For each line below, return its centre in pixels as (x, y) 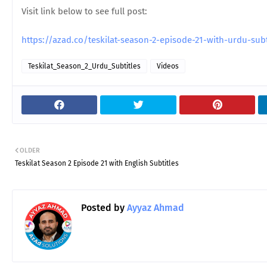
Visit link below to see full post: (84, 11)
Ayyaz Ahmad (154, 208)
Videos (168, 66)
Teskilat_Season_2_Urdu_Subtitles (84, 66)
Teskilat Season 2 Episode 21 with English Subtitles (97, 163)
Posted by (103, 208)
